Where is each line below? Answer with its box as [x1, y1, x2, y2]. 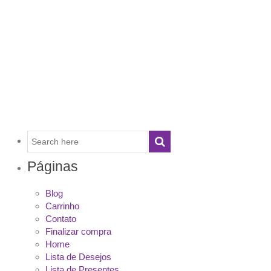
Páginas [27, 158, 78, 175]
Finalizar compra [45, 226, 111, 237]
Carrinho [45, 201, 79, 212]
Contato [45, 214, 76, 224]
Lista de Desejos [45, 252, 111, 263]
